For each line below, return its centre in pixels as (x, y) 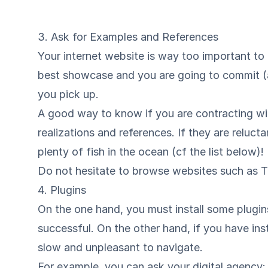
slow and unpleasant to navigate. (121, 247)
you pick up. (68, 94)
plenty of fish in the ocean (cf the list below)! (151, 152)
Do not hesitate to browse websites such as (150, 171)
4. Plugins (62, 190)
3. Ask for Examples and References (128, 37)
